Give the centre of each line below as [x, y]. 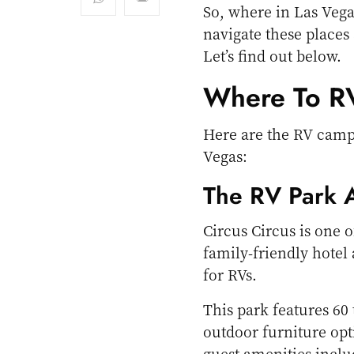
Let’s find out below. [273, 56]
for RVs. [230, 275]
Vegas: [225, 156]
